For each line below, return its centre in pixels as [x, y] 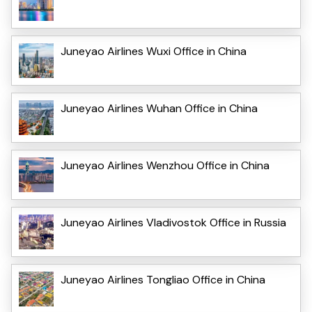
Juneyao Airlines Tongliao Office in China [163, 279]
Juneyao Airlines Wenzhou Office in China [165, 165]
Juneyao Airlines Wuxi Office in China [154, 51]
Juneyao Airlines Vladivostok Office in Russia [173, 222]
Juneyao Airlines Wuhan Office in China [159, 108]
